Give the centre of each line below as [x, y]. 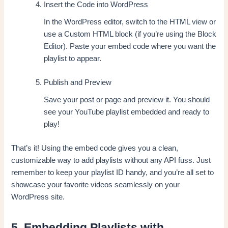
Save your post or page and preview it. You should [127, 99]
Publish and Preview [78, 82]
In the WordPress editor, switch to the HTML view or [130, 22]
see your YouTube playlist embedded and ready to [127, 112]
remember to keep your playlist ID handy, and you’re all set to [113, 173]
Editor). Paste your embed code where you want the [130, 46]
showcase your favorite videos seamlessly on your [96, 185]
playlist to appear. [73, 58]
